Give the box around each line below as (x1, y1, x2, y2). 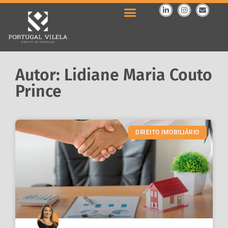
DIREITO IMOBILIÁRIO (135, 129, 199, 136)
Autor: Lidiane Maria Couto (15, 65, 212, 85)
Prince (15, 81, 62, 101)
